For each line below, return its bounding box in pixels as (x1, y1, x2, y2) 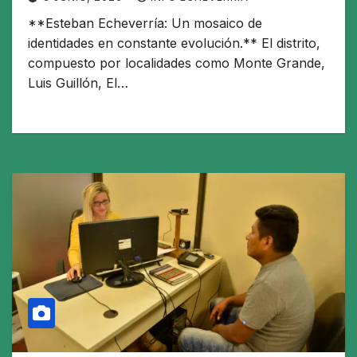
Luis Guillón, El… (28, 75, 128, 92)
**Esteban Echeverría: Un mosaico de (28, 15, 262, 32)
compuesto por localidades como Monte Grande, (28, 55, 325, 72)
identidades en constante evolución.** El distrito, (28, 35, 320, 52)
